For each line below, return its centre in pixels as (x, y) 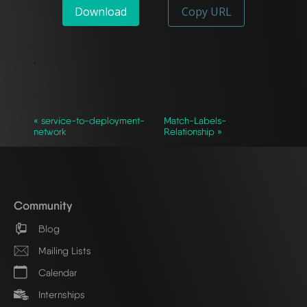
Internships (60, 295)
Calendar (57, 273)
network (50, 131)
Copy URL (206, 11)
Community (43, 205)
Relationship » (193, 131)
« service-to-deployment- (89, 120)
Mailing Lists (63, 251)
